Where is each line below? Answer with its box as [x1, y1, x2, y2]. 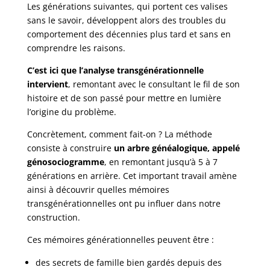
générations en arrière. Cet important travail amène [27, 170, 237, 182]
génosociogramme [27, 156, 104, 168]
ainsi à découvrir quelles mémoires [27, 184, 169, 196]
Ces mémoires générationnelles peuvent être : [27, 234, 214, 246]
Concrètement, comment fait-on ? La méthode [27, 128, 212, 140]
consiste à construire [27, 142, 114, 154]
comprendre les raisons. [27, 42, 125, 54]
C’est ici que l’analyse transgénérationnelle [27, 64, 204, 77]
